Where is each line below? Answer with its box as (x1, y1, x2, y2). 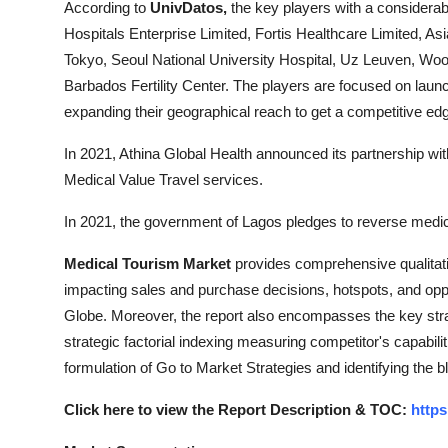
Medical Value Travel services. (64, 171, 263, 189)
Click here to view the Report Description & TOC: (64, 401, 411, 419)
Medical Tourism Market (64, 255, 235, 273)
